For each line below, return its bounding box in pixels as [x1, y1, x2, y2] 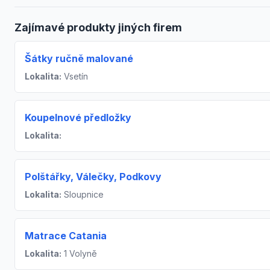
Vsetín [61, 71, 88, 81]
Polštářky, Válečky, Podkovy [25, 170, 162, 183]
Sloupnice [61, 189, 104, 199]
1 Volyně [61, 248, 97, 259]
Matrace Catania [25, 229, 107, 242]
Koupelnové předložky [25, 111, 131, 124]
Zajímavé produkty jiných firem [14, 20, 182, 34]
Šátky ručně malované [25, 52, 133, 64]
